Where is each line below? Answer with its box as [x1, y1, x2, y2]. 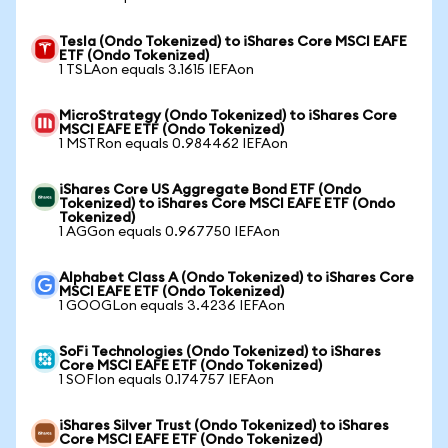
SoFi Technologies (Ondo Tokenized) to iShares [59, 345, 381, 359]
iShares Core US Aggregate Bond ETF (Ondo [59, 183, 361, 197]
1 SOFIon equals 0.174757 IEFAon [59, 373, 274, 387]
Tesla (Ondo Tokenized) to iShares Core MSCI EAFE [59, 35, 407, 49]
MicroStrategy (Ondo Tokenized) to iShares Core [59, 109, 397, 123]
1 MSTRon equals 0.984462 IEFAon [59, 137, 288, 151]
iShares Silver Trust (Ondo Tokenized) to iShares [59, 419, 389, 433]
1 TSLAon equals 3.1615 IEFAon [59, 63, 254, 77]
